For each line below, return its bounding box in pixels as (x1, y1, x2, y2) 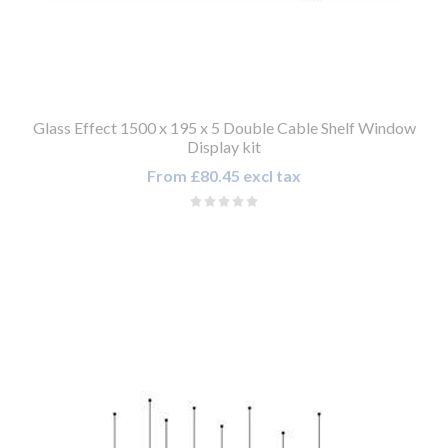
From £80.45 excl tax (147, 166, 301, 186)
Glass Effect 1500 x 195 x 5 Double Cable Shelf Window (32, 118, 416, 138)
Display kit (187, 137, 261, 157)
